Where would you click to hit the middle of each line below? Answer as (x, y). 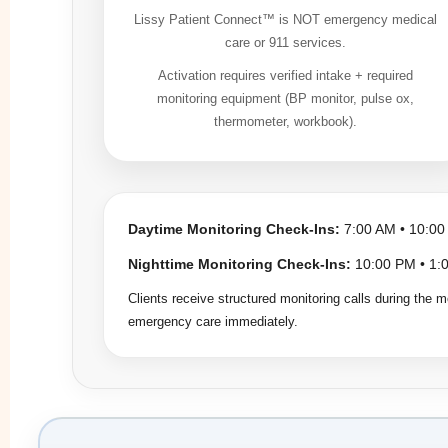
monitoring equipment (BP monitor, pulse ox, (285, 98)
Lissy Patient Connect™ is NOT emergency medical (285, 19)
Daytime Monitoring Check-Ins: (234, 228)
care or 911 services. (285, 42)
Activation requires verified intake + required (285, 75)
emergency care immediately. (213, 321)
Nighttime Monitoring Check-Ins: (239, 263)
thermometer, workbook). (285, 121)
